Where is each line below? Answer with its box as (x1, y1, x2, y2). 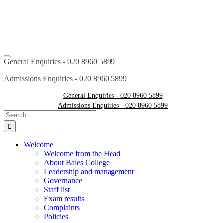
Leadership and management (44, 167, 134, 176)
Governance (44, 176, 82, 185)
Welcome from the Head (44, 149, 120, 158)
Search (3, 110, 25, 118)
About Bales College (44, 158, 110, 167)
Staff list (44, 185, 70, 194)
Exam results (44, 194, 84, 203)
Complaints (44, 203, 80, 212)
